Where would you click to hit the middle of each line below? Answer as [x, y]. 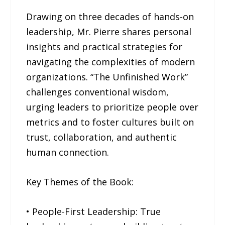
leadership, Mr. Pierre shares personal [109, 32]
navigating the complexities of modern [111, 62]
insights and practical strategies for [104, 47]
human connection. [68, 152]
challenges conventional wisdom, [98, 92]
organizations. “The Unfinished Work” [107, 77]
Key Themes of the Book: [80, 182]
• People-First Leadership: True [94, 211]
